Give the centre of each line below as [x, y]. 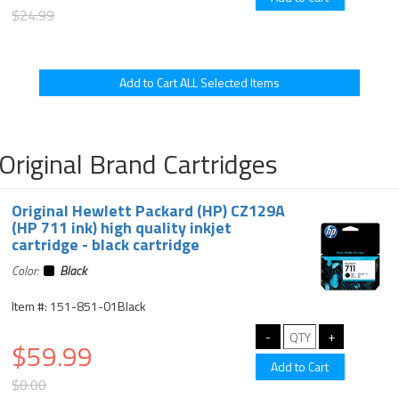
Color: [28, 270]
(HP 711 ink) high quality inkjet [122, 228]
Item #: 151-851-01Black [79, 306]
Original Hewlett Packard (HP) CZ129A [149, 211]
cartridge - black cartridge [106, 244]
